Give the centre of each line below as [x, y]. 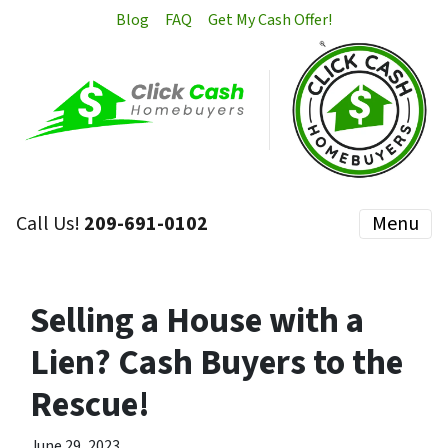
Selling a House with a [197, 320]
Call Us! [50, 223]
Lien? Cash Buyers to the [216, 362]
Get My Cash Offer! [270, 20]
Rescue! [90, 404]
